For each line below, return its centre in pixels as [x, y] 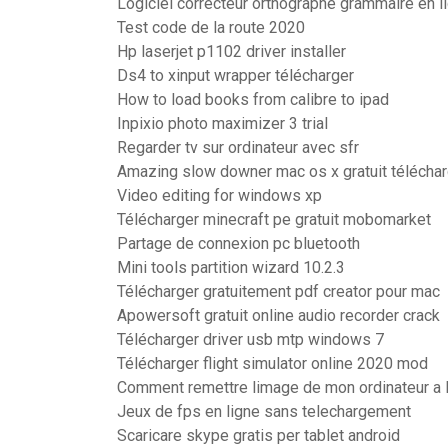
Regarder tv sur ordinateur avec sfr [238, 147]
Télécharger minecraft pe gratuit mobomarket [274, 219]
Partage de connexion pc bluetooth [238, 243]
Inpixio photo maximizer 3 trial [222, 123]
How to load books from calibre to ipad [253, 99]
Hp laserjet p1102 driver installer [231, 51]
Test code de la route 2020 [211, 27]
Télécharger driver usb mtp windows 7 [250, 339]
